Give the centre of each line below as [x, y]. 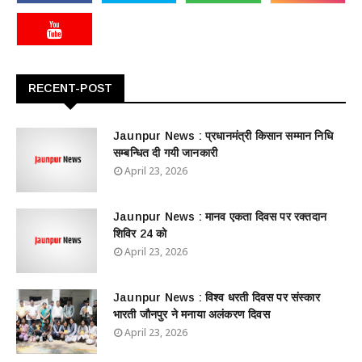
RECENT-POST [71, 88]
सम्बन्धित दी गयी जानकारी [165, 153]
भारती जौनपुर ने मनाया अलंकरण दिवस [192, 314]
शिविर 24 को [140, 234]
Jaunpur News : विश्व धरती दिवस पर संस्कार [217, 297]
